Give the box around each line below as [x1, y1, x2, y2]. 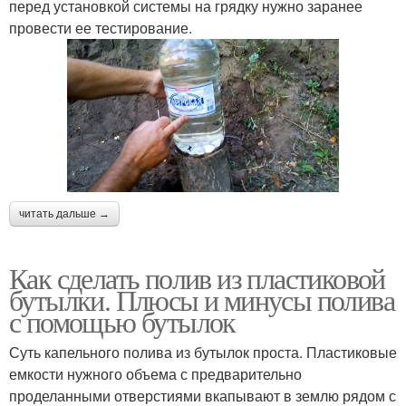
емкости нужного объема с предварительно [9, 362, 302, 384]
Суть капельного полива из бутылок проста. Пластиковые [9, 341, 397, 362]
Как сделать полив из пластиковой [9, 257, 385, 297]
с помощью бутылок [9, 301, 236, 341]
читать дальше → [19, 207, 110, 220]
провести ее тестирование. [9, 17, 192, 38]
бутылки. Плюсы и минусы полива [9, 279, 394, 319]
